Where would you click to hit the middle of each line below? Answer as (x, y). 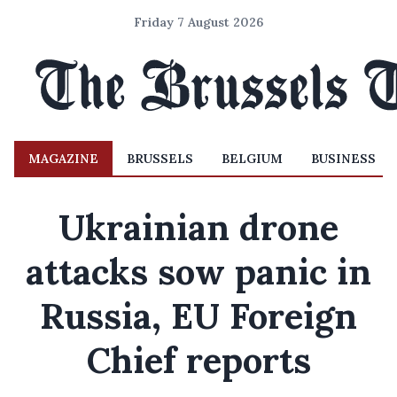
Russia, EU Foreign (198, 316)
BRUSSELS (160, 159)
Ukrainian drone (198, 227)
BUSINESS (343, 159)
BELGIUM (252, 159)
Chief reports (198, 360)
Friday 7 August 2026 (198, 22)
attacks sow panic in (198, 272)
